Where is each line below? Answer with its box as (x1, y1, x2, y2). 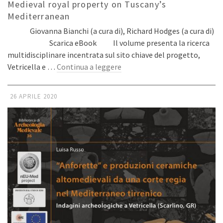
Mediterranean (7, 10, 70, 22)
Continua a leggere (57, 61, 121, 72)
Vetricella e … (7, 61, 57, 72)
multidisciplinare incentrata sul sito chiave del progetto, (7, 49, 200, 60)
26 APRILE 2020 (10, 92, 57, 101)
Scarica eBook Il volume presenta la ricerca (7, 37, 210, 48)
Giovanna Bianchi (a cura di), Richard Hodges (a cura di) (7, 25, 214, 36)
